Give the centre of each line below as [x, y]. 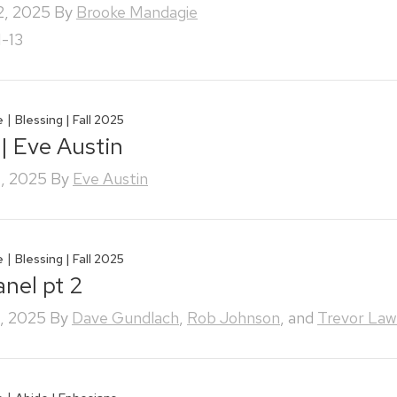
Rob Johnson [234, 318]
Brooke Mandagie [137, 12]
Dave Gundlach [125, 318]
